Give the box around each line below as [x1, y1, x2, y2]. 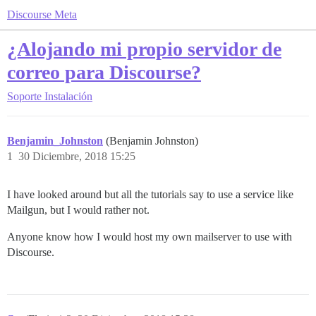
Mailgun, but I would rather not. [7, 204, 150, 216]
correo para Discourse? [7, 61, 201, 83]
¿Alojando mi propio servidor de [7, 38, 281, 60]
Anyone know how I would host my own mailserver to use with [7, 231, 292, 243]
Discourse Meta [7, 8, 77, 20]
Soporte [7, 90, 42, 102]
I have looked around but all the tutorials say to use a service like [7, 188, 293, 200]
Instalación [44, 90, 92, 102]
